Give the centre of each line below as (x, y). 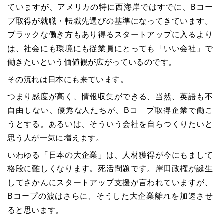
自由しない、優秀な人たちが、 (66, 110)
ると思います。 (36, 210)
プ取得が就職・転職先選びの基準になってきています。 (110, 21)
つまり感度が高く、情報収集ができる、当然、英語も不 (110, 97)
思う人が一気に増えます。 (56, 138)
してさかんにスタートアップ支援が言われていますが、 (110, 183)
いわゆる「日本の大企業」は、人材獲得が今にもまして (110, 155)
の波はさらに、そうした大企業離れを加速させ (125, 196)
